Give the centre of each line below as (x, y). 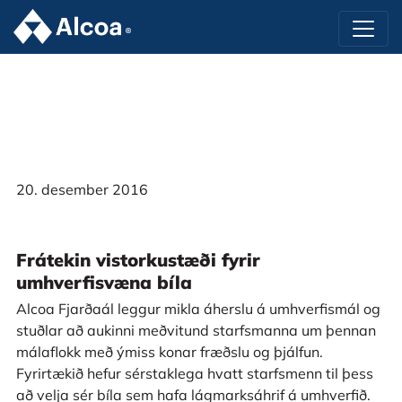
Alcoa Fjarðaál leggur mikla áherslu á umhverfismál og (198, 309)
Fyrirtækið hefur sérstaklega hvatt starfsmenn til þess (194, 373)
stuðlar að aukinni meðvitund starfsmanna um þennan (196, 330)
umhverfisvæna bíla (104, 282)
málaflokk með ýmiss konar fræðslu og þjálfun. (169, 352)
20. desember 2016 (82, 189)
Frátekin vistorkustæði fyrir (138, 260)
